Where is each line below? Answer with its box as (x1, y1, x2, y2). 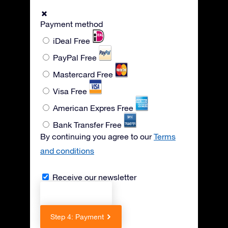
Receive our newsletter (52, 173, 136, 182)
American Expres (53, 103, 117, 112)
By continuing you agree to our (40, 132, 154, 141)
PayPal (53, 53, 80, 62)
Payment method (40, 19, 103, 28)
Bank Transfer (53, 120, 105, 129)
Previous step (58, 189, 102, 197)
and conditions (40, 146, 94, 155)
